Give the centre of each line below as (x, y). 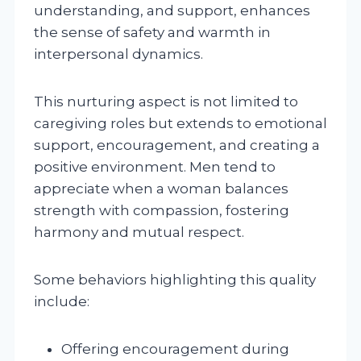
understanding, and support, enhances (172, 10)
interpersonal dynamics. (118, 54)
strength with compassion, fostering (162, 210)
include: (62, 301)
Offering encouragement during (175, 349)
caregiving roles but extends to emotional (180, 123)
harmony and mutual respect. (139, 232)
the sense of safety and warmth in (152, 32)
